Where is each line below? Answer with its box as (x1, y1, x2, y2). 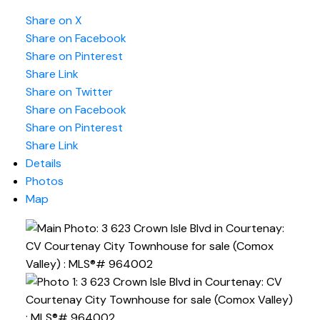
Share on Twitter (25, 84, 113, 100)
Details (25, 156, 61, 171)
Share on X (25, 13, 82, 29)
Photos (25, 174, 64, 189)
